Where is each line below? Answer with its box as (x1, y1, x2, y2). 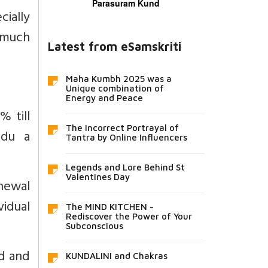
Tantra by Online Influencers (65, 132, 187, 142)
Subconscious (65, 220, 123, 231)
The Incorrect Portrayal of (65, 122, 179, 133)
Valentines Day (65, 171, 130, 182)
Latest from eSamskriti (47, 39, 181, 53)
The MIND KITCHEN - (65, 201, 154, 212)
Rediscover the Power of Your (65, 211, 192, 221)
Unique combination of (65, 83, 164, 93)
